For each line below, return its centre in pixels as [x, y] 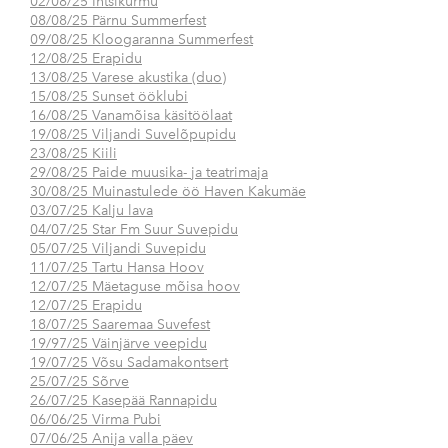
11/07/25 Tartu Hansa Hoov [117, 268]
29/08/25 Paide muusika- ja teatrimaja [149, 173]
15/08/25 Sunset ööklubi [109, 97]
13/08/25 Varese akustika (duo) [128, 78]
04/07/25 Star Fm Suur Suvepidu [134, 230]
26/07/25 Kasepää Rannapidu [123, 401]
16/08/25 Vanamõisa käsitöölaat [131, 116]
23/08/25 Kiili [73, 154]
